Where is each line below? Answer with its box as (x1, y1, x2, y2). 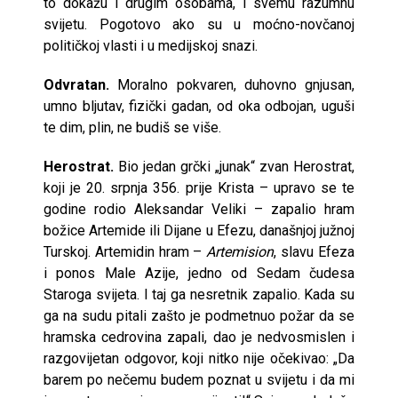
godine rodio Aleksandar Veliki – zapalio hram (44, 200, 354, 218)
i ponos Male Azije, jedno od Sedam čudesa (44, 264, 354, 282)
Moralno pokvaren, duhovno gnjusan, (109, 76, 354, 93)
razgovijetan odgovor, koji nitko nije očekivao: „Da (44, 349, 354, 367)
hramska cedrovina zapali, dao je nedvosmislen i (44, 328, 354, 346)
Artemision (206, 243, 275, 260)
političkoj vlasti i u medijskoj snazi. (44, 36, 258, 54)
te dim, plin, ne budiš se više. (44, 118, 221, 136)
